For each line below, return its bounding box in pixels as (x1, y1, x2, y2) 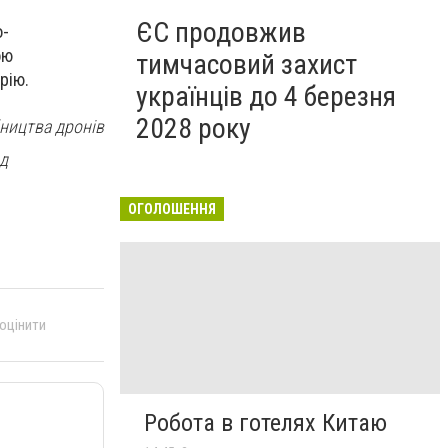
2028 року (136, 112, 251, 145)
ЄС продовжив (136, 16, 306, 49)
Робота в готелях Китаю (144, 409, 387, 438)
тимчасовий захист (136, 48, 357, 81)
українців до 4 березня (136, 80, 396, 113)
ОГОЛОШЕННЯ (128, 201, 216, 217)
